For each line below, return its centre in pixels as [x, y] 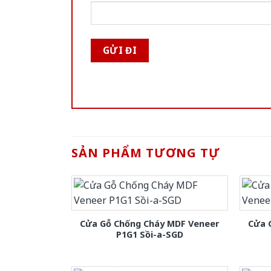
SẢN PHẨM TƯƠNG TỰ [146, 152]
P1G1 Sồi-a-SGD [149, 234]
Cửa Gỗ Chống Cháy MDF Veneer [150, 223]
